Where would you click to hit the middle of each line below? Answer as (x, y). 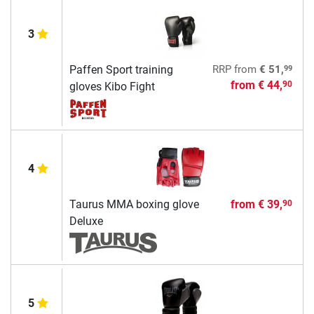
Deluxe (86, 221)
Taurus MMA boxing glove (134, 205)
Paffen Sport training (121, 70)
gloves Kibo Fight (112, 87)
